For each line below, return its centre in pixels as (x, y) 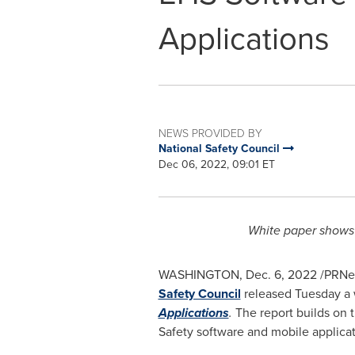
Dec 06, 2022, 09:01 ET (216, 164)
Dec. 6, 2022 (281, 275)
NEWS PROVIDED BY (210, 133)
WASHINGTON (198, 275)
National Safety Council (220, 149)
